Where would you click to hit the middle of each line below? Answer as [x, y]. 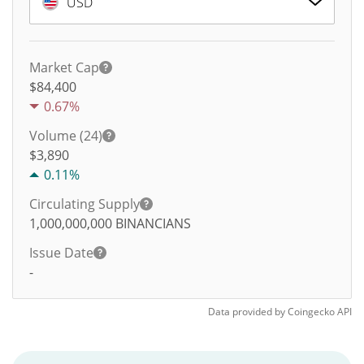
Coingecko [311, 312]
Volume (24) [66, 136]
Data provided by [247, 312]
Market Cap [64, 67]
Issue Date [61, 253]
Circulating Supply [84, 204]
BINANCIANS [153, 223]
